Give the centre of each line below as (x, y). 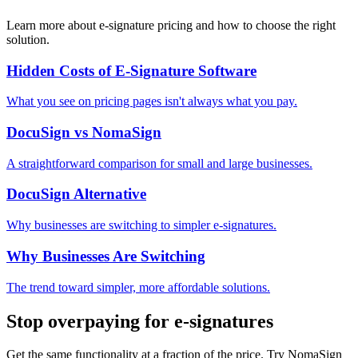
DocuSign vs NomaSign (84, 133)
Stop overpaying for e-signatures (140, 321)
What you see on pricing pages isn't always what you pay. (152, 101)
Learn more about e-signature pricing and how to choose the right (171, 25)
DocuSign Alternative (76, 194)
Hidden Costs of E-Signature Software (131, 70)
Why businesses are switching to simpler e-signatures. (141, 225)
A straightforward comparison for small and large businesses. (159, 163)
